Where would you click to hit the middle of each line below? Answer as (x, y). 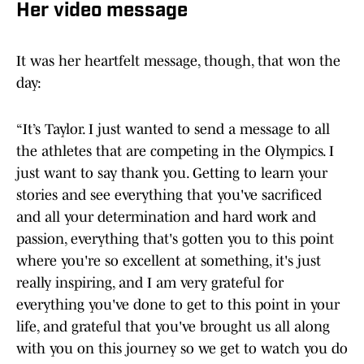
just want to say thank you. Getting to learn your (172, 173)
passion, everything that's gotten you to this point (175, 238)
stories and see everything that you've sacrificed (169, 195)
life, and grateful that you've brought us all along (173, 326)
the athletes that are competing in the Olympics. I (175, 151)
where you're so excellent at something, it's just (169, 260)
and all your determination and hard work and (166, 217)
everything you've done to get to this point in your (178, 304)
